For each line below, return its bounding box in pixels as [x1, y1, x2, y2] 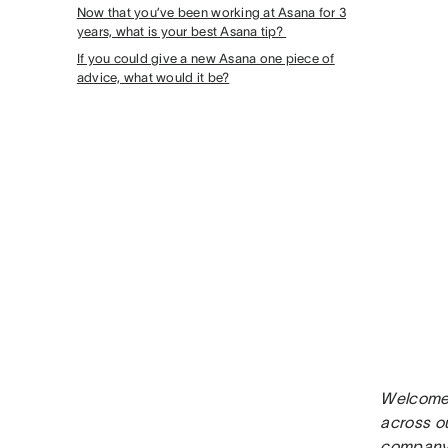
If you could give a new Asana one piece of [76, 51, 335, 66]
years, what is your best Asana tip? [76, 24, 287, 39]
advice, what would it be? [76, 70, 230, 85]
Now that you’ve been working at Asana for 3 [76, 5, 346, 20]
